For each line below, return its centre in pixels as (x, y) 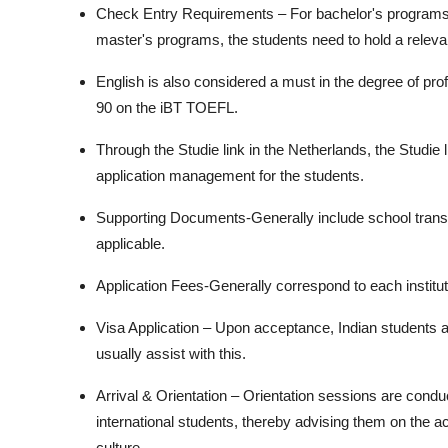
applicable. (130, 243)
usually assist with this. (171, 353)
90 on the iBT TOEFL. (167, 107)
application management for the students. (230, 175)
